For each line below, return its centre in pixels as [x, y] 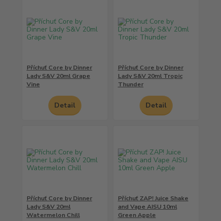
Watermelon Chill [53, 215]
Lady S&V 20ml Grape [58, 76]
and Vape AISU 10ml [147, 206]
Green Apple [137, 215]
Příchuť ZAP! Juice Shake [153, 198]
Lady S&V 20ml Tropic [150, 76]
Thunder [130, 85]
